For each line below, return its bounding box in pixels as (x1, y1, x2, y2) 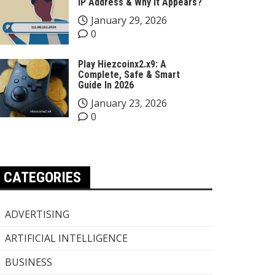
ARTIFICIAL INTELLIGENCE (5, 231, 128, 245)
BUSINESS (5, 255, 52, 269)
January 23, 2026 (91, 96, 167, 110)
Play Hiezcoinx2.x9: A (78, 58, 166, 70)
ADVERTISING (5, 207, 69, 221)
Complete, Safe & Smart (78, 69, 180, 80)
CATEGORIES (4, 169, 81, 186)
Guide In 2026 (78, 79, 134, 91)
